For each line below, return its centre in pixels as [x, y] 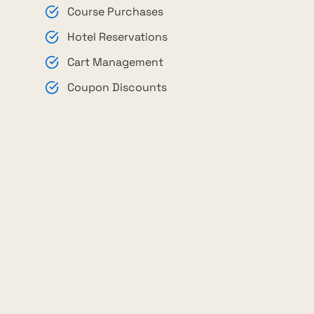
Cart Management [115, 62]
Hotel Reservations [117, 36]
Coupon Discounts [117, 87]
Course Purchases [115, 11]
